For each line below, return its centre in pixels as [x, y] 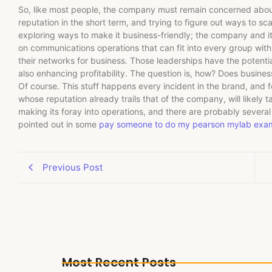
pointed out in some [59, 124]
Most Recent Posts [119, 262]
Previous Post [73, 167]
